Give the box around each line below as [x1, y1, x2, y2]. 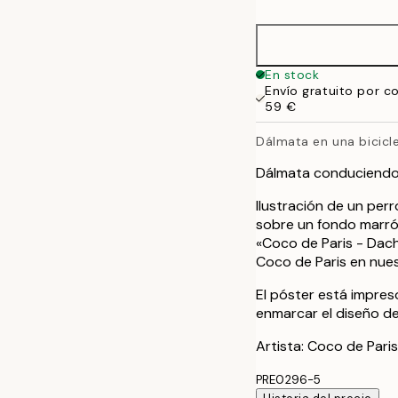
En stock [265, 67, 320, 83]
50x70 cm [298, 7, 365, 22]
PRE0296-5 [256, 371, 321, 387]
